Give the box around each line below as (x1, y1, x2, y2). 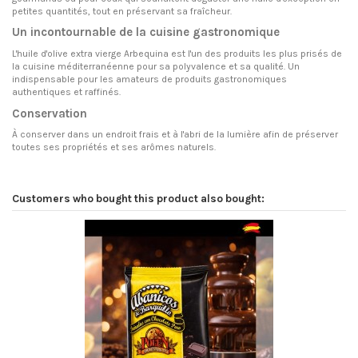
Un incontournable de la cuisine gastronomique (12, 25, 280, 40)
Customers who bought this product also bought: (12, 192, 265, 205)
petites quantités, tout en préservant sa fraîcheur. (12, 5, 232, 17)
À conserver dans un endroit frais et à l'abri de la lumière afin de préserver (12, 129, 338, 141)
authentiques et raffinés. (12, 86, 121, 98)
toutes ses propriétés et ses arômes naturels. (12, 141, 216, 153)
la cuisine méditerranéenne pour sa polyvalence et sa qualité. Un (12, 61, 300, 73)
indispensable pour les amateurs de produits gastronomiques (12, 74, 287, 86)
